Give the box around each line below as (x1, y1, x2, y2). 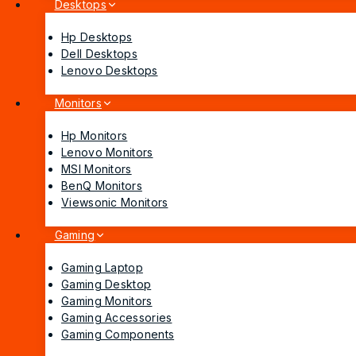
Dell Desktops (61, 47, 137, 61)
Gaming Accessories (61, 311, 172, 325)
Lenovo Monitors (61, 145, 153, 160)
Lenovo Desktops (61, 64, 158, 78)
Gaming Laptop (61, 261, 143, 275)
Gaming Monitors (61, 294, 153, 308)
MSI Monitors (61, 162, 132, 176)
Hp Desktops (61, 30, 133, 44)
